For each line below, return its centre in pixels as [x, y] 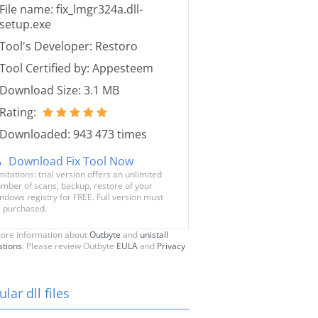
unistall [154, 235]
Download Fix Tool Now [71, 161]
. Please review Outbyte [69, 246]
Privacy [171, 246]
